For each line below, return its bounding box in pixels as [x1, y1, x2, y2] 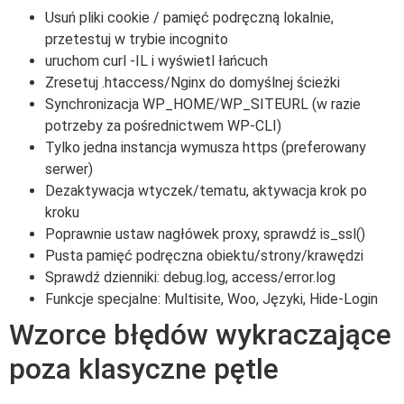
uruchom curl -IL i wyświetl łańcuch [45, 51, 268, 69]
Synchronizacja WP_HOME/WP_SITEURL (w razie [45, 95, 361, 113]
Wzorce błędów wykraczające [9, 317, 391, 352]
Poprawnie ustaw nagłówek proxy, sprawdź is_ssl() [45, 225, 365, 243]
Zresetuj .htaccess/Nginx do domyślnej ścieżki [45, 73, 340, 91]
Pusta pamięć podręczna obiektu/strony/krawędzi [45, 246, 363, 264]
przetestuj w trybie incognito [45, 30, 228, 48]
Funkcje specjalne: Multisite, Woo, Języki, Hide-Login [45, 289, 378, 308]
